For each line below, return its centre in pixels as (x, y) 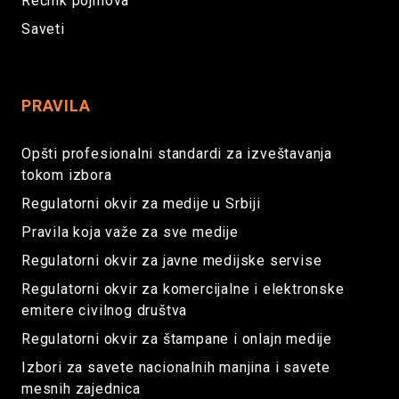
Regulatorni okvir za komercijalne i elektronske (183, 289)
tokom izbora (67, 175)
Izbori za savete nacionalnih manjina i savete (176, 367)
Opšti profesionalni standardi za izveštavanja (177, 154)
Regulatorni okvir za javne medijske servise (172, 261)
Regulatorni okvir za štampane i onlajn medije (177, 339)
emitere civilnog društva (105, 310)
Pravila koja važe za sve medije (130, 232)
